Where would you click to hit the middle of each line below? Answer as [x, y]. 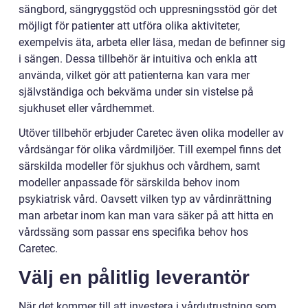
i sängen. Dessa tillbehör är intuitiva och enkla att [138, 58]
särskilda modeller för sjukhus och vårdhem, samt [139, 166]
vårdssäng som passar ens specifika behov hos [133, 232]
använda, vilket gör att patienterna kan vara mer [134, 75]
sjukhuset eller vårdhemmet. [87, 108]
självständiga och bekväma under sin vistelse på [136, 91]
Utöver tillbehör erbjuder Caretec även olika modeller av [151, 133]
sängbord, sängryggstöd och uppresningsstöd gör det [148, 9]
